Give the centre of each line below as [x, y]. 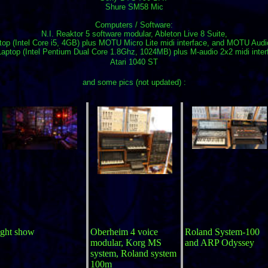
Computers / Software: [134, 25]
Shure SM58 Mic [134, 7]
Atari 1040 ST [134, 62]
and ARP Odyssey [219, 243]
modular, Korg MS [126, 243]
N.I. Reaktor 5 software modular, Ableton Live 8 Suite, [134, 34]
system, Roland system [133, 254]
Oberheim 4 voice [124, 232]
